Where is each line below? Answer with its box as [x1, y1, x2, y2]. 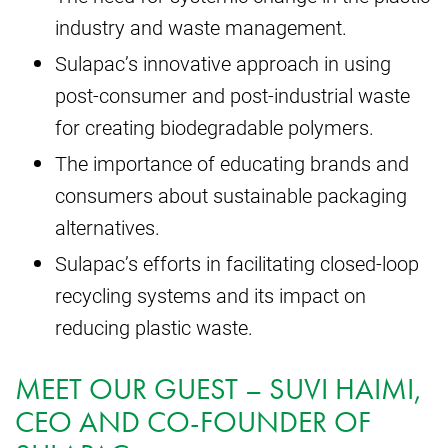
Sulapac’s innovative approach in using [55, 49, 391, 76]
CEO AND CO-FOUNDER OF [15, 402, 371, 441]
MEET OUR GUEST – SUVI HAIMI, [15, 369, 422, 408]
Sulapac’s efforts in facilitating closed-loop [55, 249, 419, 276]
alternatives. [55, 213, 160, 240]
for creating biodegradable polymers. [55, 113, 374, 140]
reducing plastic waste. [55, 313, 253, 340]
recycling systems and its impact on [55, 281, 366, 308]
